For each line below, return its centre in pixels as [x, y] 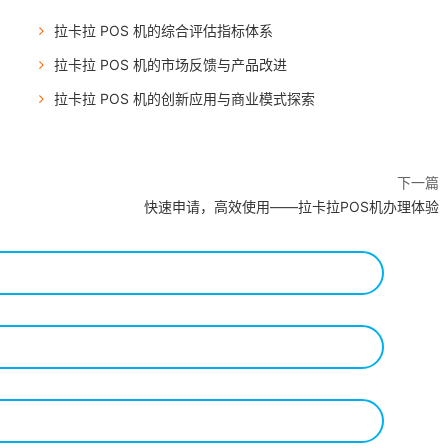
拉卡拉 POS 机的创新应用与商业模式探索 [184, 98]
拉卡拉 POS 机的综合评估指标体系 [163, 30]
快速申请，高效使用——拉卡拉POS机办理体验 [291, 206]
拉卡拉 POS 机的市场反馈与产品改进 [170, 64]
